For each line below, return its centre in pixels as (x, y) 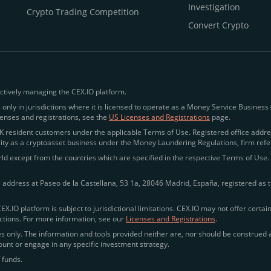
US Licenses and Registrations (159, 117)
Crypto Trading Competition (83, 12)
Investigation (214, 7)
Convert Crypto (218, 25)
